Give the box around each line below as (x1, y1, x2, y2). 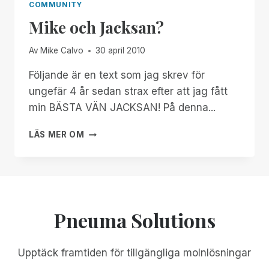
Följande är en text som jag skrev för (29, 69, 205, 82)
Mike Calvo (40, 46, 84, 56)
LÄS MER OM (29, 130, 85, 140)
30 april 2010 (95, 46, 146, 56)
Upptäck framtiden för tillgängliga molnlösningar (18, 247, 251, 259)
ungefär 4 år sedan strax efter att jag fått (29, 85, 228, 98)
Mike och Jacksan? (29, 16, 164, 38)
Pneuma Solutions (53, 207, 216, 234)
